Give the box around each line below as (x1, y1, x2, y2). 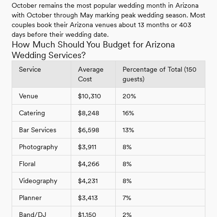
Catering (19, 109, 45, 117)
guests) (123, 75, 144, 83)
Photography (19, 143, 58, 151)
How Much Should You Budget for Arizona (12, 39, 175, 50)
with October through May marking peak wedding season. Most (12, 11, 205, 19)
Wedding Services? (12, 50, 86, 61)
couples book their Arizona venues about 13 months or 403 (12, 21, 191, 29)
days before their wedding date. (12, 31, 108, 39)
